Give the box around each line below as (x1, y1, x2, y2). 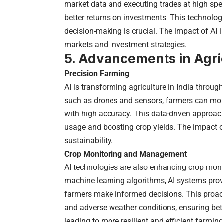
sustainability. (64, 135, 113, 145)
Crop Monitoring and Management (64, 149, 187, 159)
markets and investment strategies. (64, 39, 187, 49)
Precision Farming (64, 68, 129, 78)
